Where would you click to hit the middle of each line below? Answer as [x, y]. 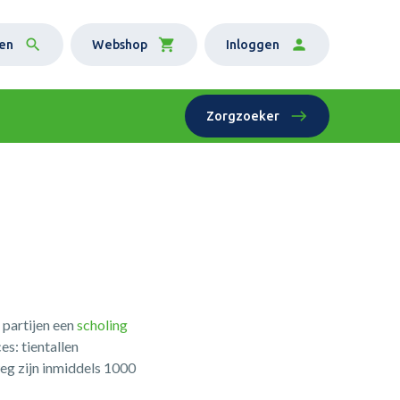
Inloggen [253, 44]
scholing [103, 325]
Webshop [120, 44]
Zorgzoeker [243, 116]
